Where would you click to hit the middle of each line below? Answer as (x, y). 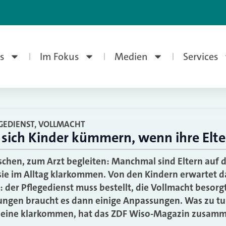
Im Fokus (59, 56)
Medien (131, 56)
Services (201, 56)
